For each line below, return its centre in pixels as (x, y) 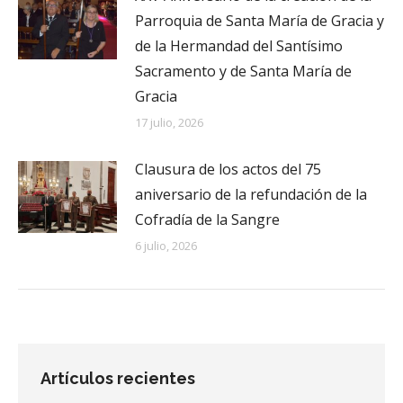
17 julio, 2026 (169, 122)
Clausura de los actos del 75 (228, 169)
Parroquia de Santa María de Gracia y (260, 20)
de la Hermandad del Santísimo (239, 45)
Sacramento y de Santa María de (243, 71)
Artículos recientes (118, 378)
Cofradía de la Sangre (207, 219)
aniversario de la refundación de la (251, 194)
